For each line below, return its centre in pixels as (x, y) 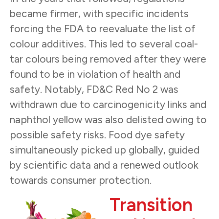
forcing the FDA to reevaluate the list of (103, 28)
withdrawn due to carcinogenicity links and (108, 104)
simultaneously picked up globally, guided (105, 150)
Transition (151, 205)
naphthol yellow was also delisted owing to (108, 119)
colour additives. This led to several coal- (104, 44)
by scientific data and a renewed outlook (104, 165)
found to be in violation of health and (95, 74)
